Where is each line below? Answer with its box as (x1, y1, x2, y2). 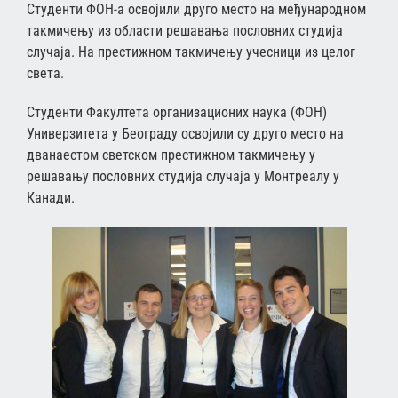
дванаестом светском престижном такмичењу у (27, 146, 315, 163)
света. (27, 64, 64, 82)
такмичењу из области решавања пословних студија (27, 21, 343, 39)
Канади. (27, 188, 75, 206)
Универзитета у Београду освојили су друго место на (27, 124, 344, 142)
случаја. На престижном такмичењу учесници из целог (27, 43, 355, 60)
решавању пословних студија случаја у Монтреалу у (27, 167, 339, 185)
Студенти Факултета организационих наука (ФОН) (27, 103, 327, 121)
